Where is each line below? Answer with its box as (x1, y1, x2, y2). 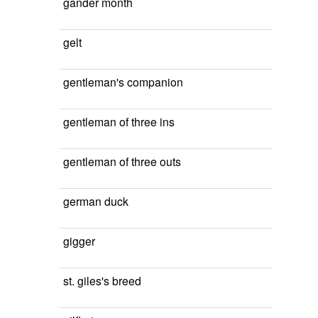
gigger (63, 233, 95, 248)
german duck (63, 193, 128, 209)
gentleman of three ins (63, 114, 175, 129)
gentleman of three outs (63, 153, 181, 169)
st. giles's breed (63, 273, 141, 288)
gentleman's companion (63, 74, 183, 89)
